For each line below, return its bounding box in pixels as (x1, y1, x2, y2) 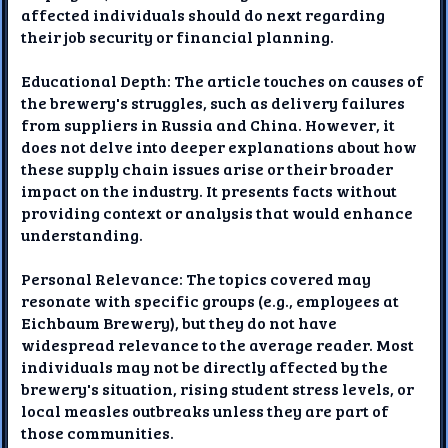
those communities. (21, 421, 175, 443)
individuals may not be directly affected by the (21, 355, 389, 377)
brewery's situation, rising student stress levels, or (21, 377, 415, 399)
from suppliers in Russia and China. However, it (21, 113, 396, 135)
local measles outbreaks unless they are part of (21, 399, 390, 421)
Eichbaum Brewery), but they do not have (21, 311, 338, 333)
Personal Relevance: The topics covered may (21, 267, 372, 289)
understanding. (21, 223, 144, 245)
